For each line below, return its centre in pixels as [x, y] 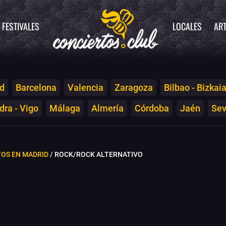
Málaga [65, 108]
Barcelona [36, 87]
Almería [107, 108]
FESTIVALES [21, 26]
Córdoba [152, 108]
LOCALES [187, 26]
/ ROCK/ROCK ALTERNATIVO [96, 154]
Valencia [86, 87]
